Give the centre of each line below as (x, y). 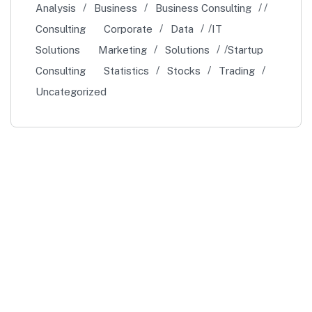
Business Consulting (203, 8)
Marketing (123, 50)
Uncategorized (71, 92)
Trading (237, 71)
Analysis (56, 8)
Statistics (126, 71)
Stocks (184, 71)
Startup (245, 50)
